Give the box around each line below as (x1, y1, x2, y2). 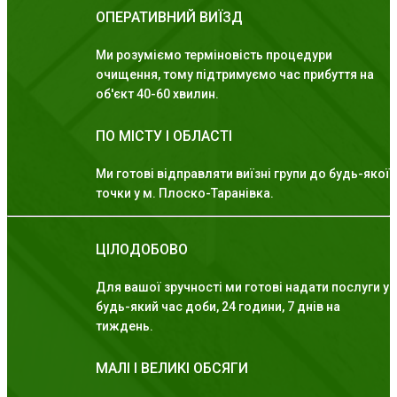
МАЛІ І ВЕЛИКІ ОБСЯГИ (96, 360, 248, 378)
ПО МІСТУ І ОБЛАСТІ (96, 128, 232, 145)
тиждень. (96, 319, 153, 334)
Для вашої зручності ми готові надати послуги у (96, 280, 389, 295)
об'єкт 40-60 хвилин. (96, 87, 219, 102)
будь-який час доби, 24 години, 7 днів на (96, 300, 340, 315)
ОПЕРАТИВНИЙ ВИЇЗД (96, 9, 243, 27)
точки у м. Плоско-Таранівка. (96, 186, 274, 201)
